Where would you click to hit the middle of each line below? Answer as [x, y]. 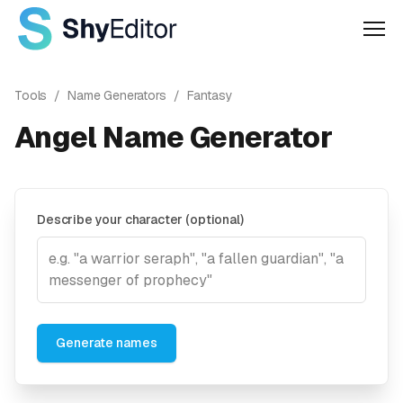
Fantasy [210, 95]
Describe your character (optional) [140, 219]
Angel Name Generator [174, 137]
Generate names [107, 343]
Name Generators [117, 95]
